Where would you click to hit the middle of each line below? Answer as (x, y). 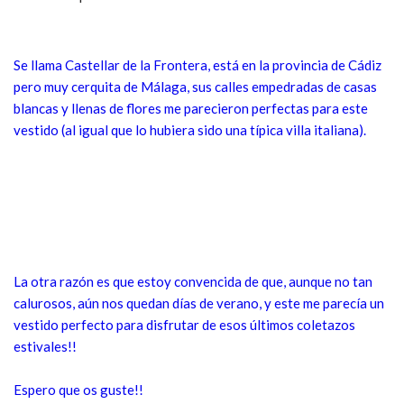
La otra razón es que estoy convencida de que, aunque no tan (193, 282)
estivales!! (45, 347)
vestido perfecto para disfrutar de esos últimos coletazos (184, 325)
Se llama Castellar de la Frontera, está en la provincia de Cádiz (197, 65)
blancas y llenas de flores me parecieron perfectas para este (191, 109)
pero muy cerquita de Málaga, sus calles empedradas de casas (195, 87)
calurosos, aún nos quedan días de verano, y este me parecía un (199, 303)
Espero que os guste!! (78, 390)
